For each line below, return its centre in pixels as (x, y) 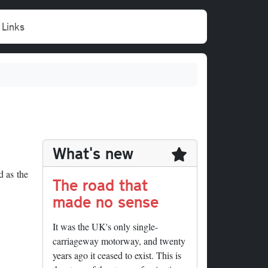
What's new (93, 153)
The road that (100, 185)
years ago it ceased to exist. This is (117, 255)
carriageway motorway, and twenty (119, 241)
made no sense (106, 202)
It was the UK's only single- (105, 227)
